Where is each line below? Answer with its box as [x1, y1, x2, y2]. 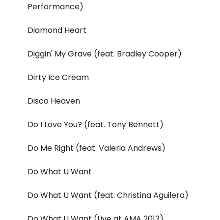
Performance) [27, 1, 83, 13]
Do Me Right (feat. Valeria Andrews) [27, 142, 165, 154]
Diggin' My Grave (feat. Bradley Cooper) [27, 48, 182, 60]
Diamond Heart [27, 25, 86, 36]
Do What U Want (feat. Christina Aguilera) [27, 190, 189, 201]
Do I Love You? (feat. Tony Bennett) [27, 119, 164, 131]
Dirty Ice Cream [27, 72, 89, 83]
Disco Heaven [27, 95, 80, 107]
